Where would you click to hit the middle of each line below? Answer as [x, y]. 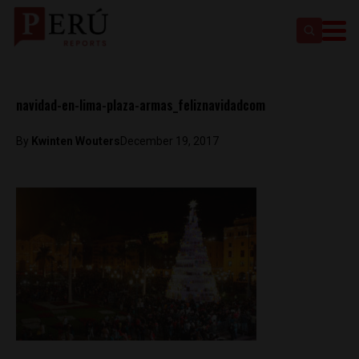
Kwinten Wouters [76, 141]
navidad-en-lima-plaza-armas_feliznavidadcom [141, 105]
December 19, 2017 [169, 141]
